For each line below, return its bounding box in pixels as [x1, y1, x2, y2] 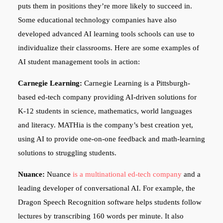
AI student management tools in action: [17, 57, 140, 66]
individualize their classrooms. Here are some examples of [17, 43, 199, 52]
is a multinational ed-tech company [72, 170, 182, 178]
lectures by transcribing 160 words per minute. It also [17, 212, 184, 220]
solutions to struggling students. [17, 148, 116, 157]
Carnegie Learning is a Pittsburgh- [84, 79, 190, 87]
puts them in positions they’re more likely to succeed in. [17, 1, 192, 10]
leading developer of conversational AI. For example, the [17, 184, 195, 192]
